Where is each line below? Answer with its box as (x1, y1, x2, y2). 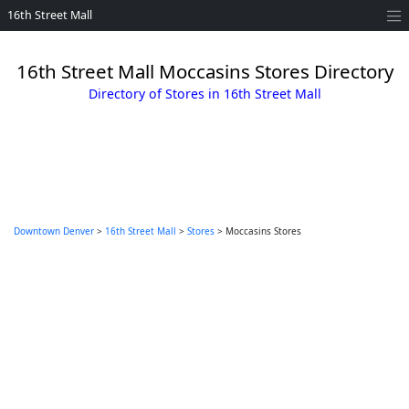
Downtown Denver (14, 225, 94, 237)
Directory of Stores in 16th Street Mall (88, 85, 321, 102)
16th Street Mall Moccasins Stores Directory (16, 58, 393, 84)
